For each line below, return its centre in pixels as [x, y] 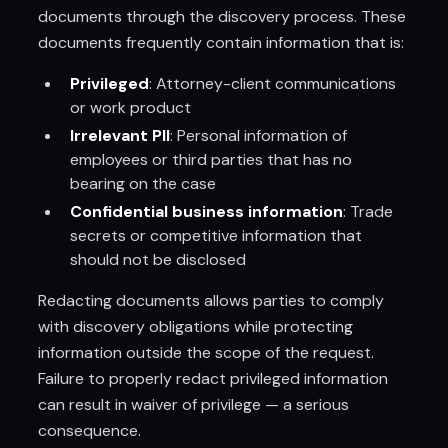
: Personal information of [259, 135]
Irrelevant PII [120, 135]
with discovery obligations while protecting [196, 326]
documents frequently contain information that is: [221, 42]
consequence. [90, 430]
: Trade [368, 211]
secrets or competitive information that [216, 235]
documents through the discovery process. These [222, 16]
